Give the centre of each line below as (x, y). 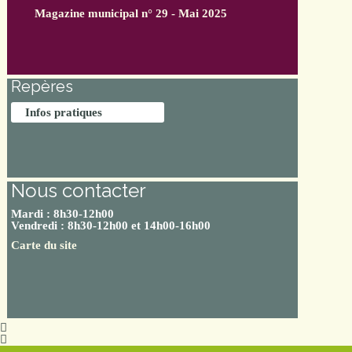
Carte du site (44, 245)
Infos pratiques (64, 112)
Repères (42, 86)
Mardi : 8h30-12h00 (62, 214)
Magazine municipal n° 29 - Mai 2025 (131, 13)
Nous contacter (79, 191)
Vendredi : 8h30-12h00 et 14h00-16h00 (111, 225)
